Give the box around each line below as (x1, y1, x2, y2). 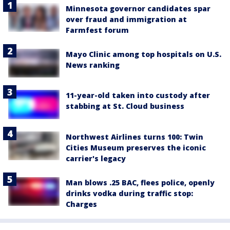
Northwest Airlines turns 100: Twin (66, 131, 203, 142)
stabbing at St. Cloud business (66, 101, 184, 111)
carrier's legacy (66, 153, 126, 163)
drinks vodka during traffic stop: (66, 188, 193, 198)
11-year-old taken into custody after (66, 90, 210, 101)
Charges (66, 199, 97, 209)
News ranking (66, 60, 120, 70)
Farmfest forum (66, 25, 129, 35)
